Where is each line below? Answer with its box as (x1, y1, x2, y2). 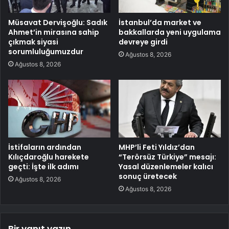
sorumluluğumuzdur (8, 46, 83, 57)
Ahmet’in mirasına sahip (8, 27, 99, 37)
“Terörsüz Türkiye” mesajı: (119, 151, 216, 162)
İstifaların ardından (8, 142, 81, 152)
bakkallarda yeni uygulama (119, 27, 221, 37)
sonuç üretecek (119, 171, 177, 181)
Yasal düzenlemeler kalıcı (119, 161, 213, 172)
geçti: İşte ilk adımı (8, 161, 79, 172)
